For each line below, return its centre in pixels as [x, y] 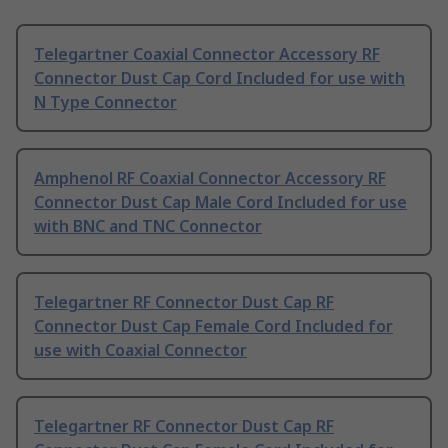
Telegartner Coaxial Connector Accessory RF [207, 54]
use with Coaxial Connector [140, 350]
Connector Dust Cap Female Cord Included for [213, 326]
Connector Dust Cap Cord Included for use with [219, 78]
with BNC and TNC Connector [148, 226]
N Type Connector [105, 102]
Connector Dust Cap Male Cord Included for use [220, 202]
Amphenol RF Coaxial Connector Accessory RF [210, 178]
